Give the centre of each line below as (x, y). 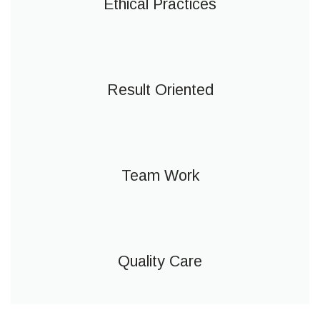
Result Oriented (160, 90)
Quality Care (160, 261)
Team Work (160, 176)
